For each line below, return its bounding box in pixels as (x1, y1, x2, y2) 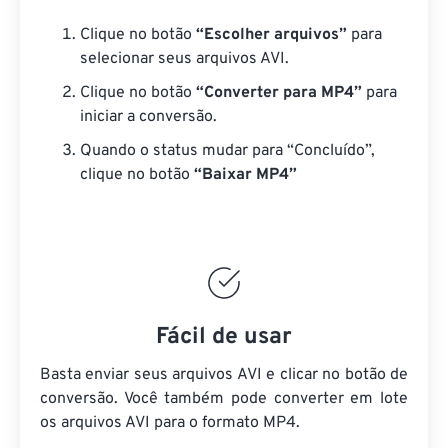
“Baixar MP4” (194, 165, 297, 185)
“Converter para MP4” (196, 83, 362, 103)
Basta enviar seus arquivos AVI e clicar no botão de (40, 365, 408, 385)
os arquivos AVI (40, 413, 150, 433)
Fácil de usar (156, 323, 292, 352)
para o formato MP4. (150, 413, 300, 433)
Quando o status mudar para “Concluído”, (80, 141, 375, 161)
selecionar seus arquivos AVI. (80, 49, 289, 69)
